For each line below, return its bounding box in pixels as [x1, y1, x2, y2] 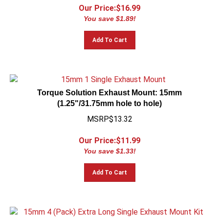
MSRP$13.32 [87, 110, 132, 119]
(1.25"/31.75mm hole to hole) [57, 95, 162, 103]
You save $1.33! [83, 143, 136, 151]
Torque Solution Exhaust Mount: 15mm [37, 84, 182, 92]
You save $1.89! [83, 10, 136, 18]
